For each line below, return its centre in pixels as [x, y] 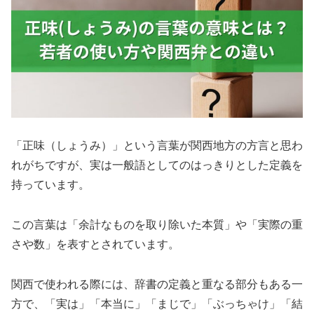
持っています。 [50, 185]
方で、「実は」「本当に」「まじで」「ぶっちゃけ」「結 [157, 303]
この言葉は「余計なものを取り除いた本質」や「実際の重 [157, 224]
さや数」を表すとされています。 [95, 244]
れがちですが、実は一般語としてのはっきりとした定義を [157, 165]
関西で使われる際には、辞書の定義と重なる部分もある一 [157, 284]
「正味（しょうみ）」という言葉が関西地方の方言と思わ [157, 146]
